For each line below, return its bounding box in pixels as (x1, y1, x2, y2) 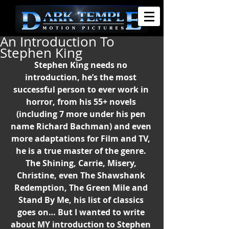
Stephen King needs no (34, 59, 129, 71)
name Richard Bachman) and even (10, 121, 153, 132)
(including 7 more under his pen (16, 108, 148, 120)
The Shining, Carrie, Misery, (25, 157, 139, 169)
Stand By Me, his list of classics (18, 194, 146, 205)
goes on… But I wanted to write (17, 207, 147, 218)
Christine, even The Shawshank (16, 170, 147, 181)
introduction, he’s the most (25, 72, 139, 83)
